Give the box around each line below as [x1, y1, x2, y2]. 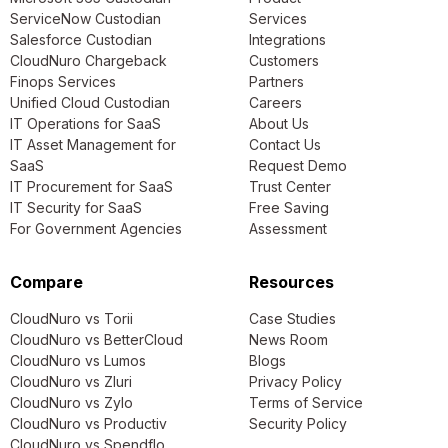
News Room [249, 330, 328, 348]
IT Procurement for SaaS [10, 177, 173, 195]
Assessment [249, 219, 327, 237]
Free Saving [249, 198, 329, 216]
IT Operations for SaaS [10, 114, 161, 132]
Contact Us [249, 135, 321, 153]
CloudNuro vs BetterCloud [10, 330, 183, 348]
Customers [249, 51, 319, 69]
